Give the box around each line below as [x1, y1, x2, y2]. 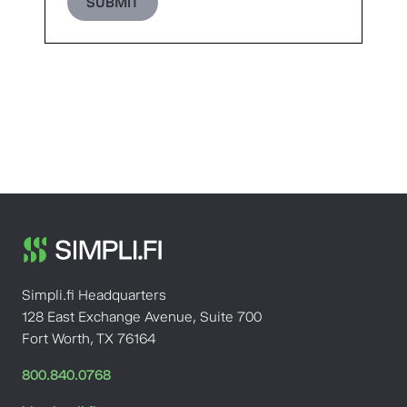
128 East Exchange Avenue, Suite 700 [22, 307, 262, 325]
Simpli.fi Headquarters [22, 285, 166, 303]
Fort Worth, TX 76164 [22, 329, 155, 347]
